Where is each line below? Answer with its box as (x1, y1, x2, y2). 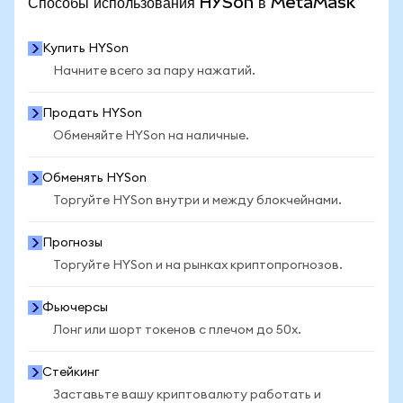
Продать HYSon (42, 107, 142, 120)
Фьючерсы (42, 301, 108, 314)
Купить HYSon (42, 42, 129, 55)
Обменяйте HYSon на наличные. (53, 130, 249, 142)
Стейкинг (42, 366, 99, 379)
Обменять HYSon (42, 172, 147, 184)
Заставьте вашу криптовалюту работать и (53, 389, 321, 401)
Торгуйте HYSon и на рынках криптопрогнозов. (53, 259, 343, 272)
